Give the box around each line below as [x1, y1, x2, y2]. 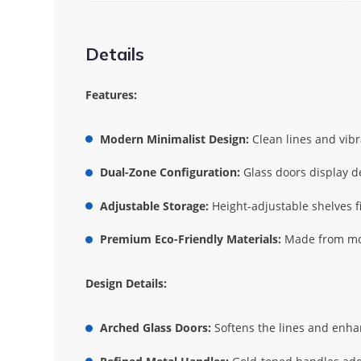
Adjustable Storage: [99, 197, 209, 214]
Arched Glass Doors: [99, 320, 211, 336]
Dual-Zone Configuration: [99, 164, 240, 180]
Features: [85, 86, 137, 102]
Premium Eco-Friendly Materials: [99, 231, 281, 247]
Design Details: [85, 276, 167, 292]
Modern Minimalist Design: [99, 131, 249, 147]
